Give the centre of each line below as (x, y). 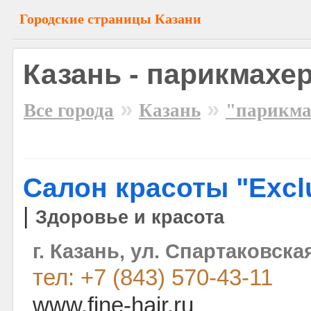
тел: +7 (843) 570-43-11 (153, 278)
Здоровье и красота (130, 217)
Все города (69, 110)
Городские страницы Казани (110, 19)
